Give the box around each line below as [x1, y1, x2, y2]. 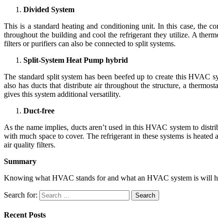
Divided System [23, 5, 74, 14]
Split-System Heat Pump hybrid [23, 55, 128, 64]
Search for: [4, 190, 37, 199]
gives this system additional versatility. [4, 90, 121, 98]
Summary [4, 157, 36, 165]
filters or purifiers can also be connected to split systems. [4, 39, 176, 48]
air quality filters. [4, 140, 55, 149]
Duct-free [23, 106, 54, 115]
